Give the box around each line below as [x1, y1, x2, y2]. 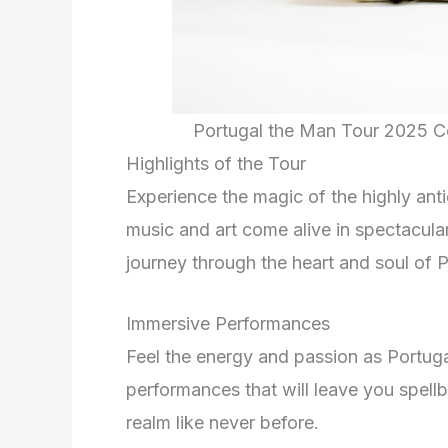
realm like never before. [126, 412, 319, 434]
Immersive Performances [126, 313, 330, 335]
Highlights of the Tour [126, 152, 306, 174]
